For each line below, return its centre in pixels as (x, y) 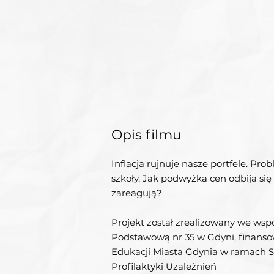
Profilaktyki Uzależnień (164, 266)
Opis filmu (146, 135)
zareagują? (137, 193)
